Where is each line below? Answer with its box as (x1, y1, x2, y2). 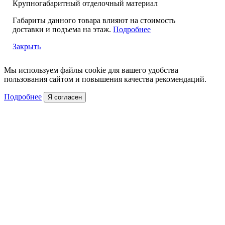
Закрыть (13, 42, 41, 51)
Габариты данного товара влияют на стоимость (13, 16, 176, 25)
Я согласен (48, 93, 82, 101)
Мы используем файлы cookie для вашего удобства (4, 65, 178, 74)
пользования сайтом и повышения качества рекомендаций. (4, 74, 206, 83)
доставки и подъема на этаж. (13, 25, 114, 34)
